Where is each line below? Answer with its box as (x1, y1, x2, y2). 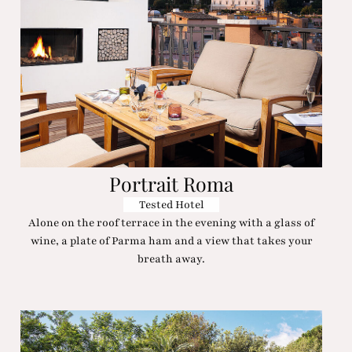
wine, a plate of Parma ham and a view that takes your (30, 233, 313, 249)
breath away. (137, 251, 206, 267)
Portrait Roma (109, 170, 234, 196)
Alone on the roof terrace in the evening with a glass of (28, 215, 315, 231)
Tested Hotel (138, 197, 204, 213)
